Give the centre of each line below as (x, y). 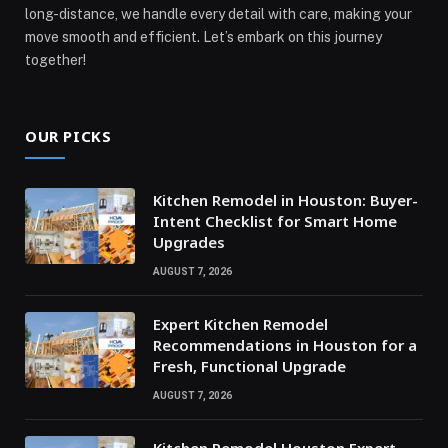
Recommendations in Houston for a (285, 344)
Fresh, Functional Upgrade (249, 365)
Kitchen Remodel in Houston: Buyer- (285, 199)
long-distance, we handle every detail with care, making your (218, 13)
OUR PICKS (68, 135)
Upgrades (189, 241)
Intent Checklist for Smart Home (275, 220)
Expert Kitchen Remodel (240, 323)
